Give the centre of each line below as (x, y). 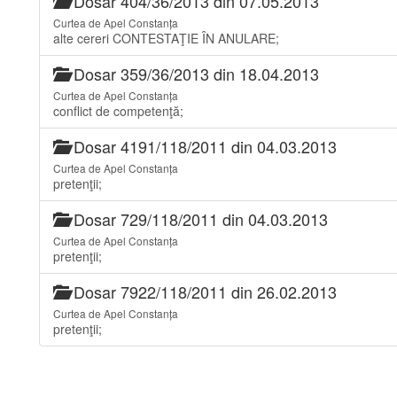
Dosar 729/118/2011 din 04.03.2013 (198, 219)
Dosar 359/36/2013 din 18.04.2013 (194, 74)
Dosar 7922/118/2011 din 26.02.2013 (203, 292)
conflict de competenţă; (118, 111)
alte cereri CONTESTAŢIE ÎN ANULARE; (166, 38)
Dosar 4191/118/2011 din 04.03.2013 (203, 146)
